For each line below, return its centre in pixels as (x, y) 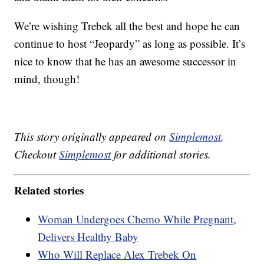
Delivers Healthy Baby (88, 236)
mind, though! (47, 79)
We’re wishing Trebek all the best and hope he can (127, 26)
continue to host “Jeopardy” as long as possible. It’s (130, 44)
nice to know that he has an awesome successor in (126, 61)
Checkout (37, 154)
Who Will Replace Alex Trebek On (117, 254)
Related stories (49, 190)
